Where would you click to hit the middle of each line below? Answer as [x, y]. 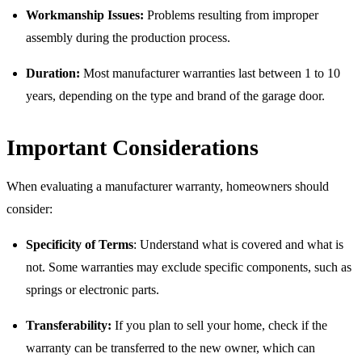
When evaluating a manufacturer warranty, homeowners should [168, 186]
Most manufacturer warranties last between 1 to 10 [210, 73]
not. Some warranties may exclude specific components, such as [189, 267]
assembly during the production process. [128, 37]
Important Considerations [133, 147]
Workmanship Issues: [85, 15]
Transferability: [69, 325]
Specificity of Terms [80, 244]
